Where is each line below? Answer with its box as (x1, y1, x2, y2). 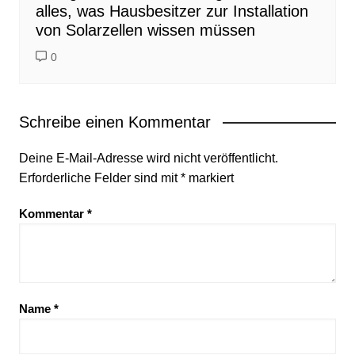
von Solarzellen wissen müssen (35, 21, 255, 39)
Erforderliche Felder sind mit (18, 170, 181, 185)
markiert (185, 170, 234, 185)
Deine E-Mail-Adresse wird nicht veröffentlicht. (18, 151, 278, 165)
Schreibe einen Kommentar (18, 113, 211, 131)
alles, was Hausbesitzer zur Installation (35, 2, 308, 20)
